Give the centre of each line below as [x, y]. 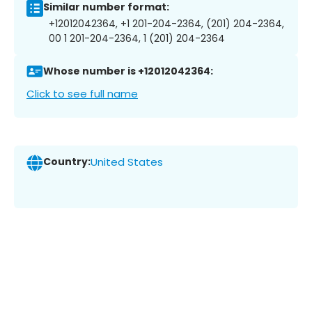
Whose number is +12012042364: [128, 71]
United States [127, 162]
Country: [67, 162]
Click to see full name [82, 93]
